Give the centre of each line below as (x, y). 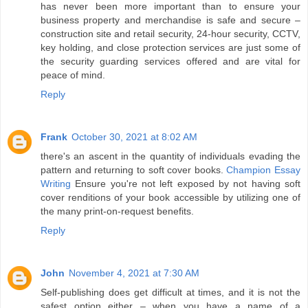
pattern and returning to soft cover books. (134, 170)
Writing (56, 184)
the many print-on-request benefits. (117, 211)
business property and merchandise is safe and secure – (170, 20)
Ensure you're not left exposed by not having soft (186, 184)
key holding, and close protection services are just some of (170, 48)
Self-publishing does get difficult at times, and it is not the (170, 293)
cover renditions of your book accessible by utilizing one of (170, 198)
